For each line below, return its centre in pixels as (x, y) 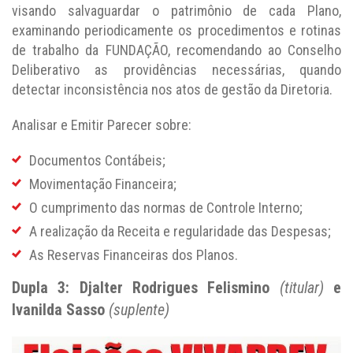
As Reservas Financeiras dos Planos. (134, 255)
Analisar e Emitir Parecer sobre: (102, 125)
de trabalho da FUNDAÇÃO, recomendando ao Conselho (176, 50)
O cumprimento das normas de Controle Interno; (166, 208)
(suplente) (139, 310)
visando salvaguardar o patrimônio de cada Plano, (176, 11)
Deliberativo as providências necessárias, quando (176, 70)
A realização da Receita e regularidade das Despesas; (180, 231)
